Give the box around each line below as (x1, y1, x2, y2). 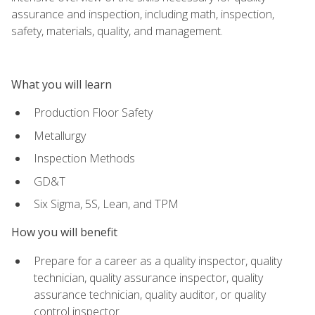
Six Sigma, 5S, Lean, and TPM (34, 196, 179, 212)
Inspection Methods (34, 150, 135, 167)
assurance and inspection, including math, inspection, (11, 6, 274, 22)
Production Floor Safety (34, 104, 153, 120)
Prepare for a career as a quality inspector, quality (34, 252, 282, 269)
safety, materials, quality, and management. (11, 22, 223, 39)
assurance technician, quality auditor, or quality (34, 286, 266, 302)
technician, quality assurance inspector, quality (34, 269, 263, 285)
